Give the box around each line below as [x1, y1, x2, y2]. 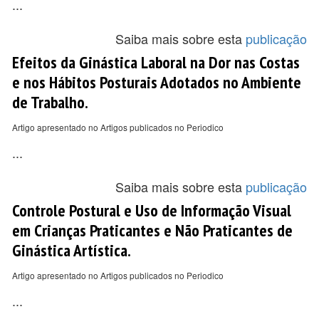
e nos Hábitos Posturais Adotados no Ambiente [12, 71, 301, 93]
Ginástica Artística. [12, 239, 131, 261]
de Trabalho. [12, 91, 88, 113]
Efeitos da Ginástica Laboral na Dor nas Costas [12, 51, 300, 73]
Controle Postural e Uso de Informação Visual [12, 199, 291, 221]
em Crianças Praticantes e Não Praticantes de [12, 219, 293, 241]
